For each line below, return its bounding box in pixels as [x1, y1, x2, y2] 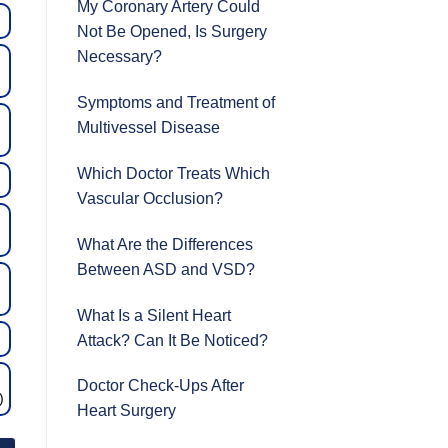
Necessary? [77, 48, 162, 66]
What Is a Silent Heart [77, 306, 231, 324]
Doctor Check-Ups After [77, 377, 244, 395]
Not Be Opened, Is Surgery [77, 23, 267, 41]
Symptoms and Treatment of [77, 94, 275, 112]
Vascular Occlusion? [77, 189, 223, 207]
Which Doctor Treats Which [77, 164, 270, 182]
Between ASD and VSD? [77, 260, 255, 278]
